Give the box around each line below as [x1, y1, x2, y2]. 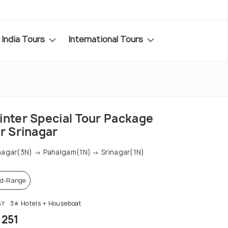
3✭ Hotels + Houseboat [8, 199, 82, 208]
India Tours [2, 33, 47, 45]
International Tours [68, 33, 145, 45]
